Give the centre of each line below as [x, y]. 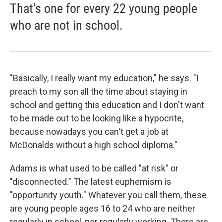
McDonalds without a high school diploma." [94, 145]
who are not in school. [66, 25]
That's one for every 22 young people [104, 8]
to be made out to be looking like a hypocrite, [97, 118]
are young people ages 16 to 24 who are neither [103, 208]
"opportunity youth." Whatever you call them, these [108, 195]
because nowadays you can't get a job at [89, 132]
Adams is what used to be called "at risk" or [94, 168]
